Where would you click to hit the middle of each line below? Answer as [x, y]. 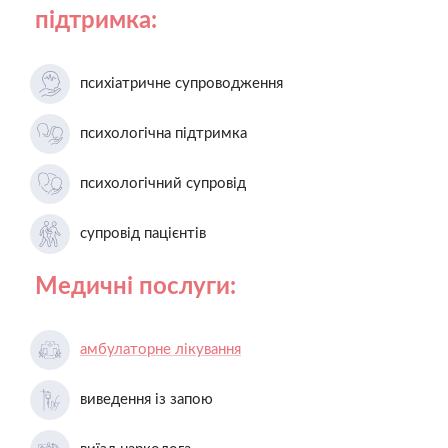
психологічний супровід [163, 183]
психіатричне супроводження [181, 83]
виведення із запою [146, 399]
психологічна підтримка [163, 133]
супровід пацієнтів [143, 233]
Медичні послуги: [135, 286]
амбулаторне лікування [160, 349]
